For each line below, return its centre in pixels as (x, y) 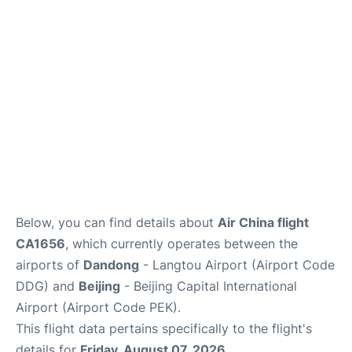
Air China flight (263, 222)
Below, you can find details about (117, 222)
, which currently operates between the (181, 244)
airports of (49, 265)
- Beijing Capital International (209, 286)
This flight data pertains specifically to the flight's (164, 328)
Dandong (111, 265)
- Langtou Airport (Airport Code (237, 265)
